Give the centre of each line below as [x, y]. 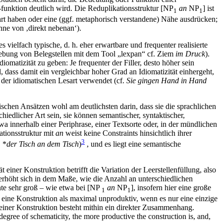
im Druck [190, 54]
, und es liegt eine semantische [133, 144]
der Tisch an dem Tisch [43, 144]
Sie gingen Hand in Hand [166, 80]
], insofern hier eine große [171, 188]
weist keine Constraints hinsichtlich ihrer [128, 133]
